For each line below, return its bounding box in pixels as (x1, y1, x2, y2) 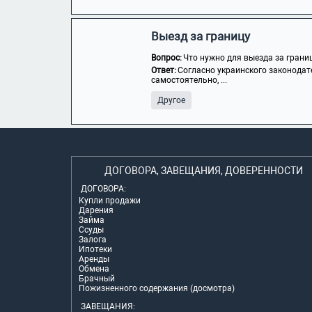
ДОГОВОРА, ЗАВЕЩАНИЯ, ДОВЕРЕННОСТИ (104, 165, 303, 176)
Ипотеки (79, 244, 112, 254)
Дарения (79, 205, 114, 215)
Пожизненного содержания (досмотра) (79, 283, 235, 293)
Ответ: (151, 65, 176, 75)
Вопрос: (151, 53, 182, 63)
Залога (79, 235, 107, 244)
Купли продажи (79, 196, 141, 205)
